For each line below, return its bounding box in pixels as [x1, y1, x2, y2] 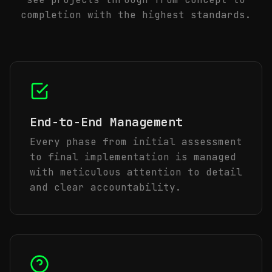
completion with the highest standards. [21, 8, 251, 21]
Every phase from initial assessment [30, 135, 242, 148]
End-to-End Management [30, 114, 183, 130]
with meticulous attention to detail [30, 166, 242, 178]
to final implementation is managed [30, 151, 236, 163]
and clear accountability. [30, 181, 182, 194]
